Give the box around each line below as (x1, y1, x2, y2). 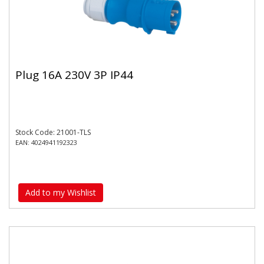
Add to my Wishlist (25, 186, 96, 198)
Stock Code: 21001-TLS (15, 127, 91, 137)
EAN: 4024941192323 (15, 138, 77, 147)
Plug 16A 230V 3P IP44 (15, 67, 133, 82)
